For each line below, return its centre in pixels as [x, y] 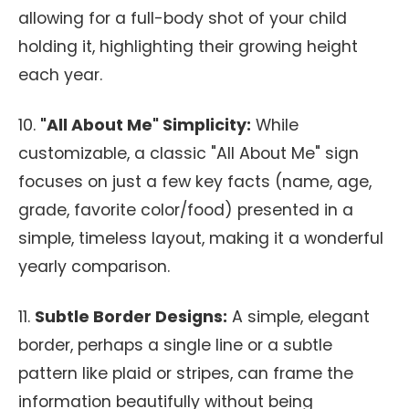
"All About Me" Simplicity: [146, 125]
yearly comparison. [94, 267]
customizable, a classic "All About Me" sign [189, 153]
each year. [60, 75]
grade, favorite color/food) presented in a [186, 210]
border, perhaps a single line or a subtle [175, 345]
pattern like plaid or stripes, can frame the [186, 373]
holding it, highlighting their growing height [188, 47]
